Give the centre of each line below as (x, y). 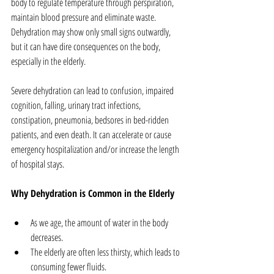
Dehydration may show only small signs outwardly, (92, 32)
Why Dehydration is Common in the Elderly (93, 194)
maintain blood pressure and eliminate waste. (84, 17)
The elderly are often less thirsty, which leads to (106, 252)
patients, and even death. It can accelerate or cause (92, 135)
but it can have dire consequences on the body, (87, 47)
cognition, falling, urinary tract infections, (77, 106)
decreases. (49, 238)
